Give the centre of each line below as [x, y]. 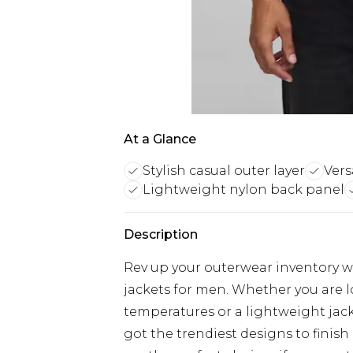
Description [161, 234]
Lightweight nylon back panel [243, 190]
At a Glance [160, 139]
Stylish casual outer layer [224, 171]
